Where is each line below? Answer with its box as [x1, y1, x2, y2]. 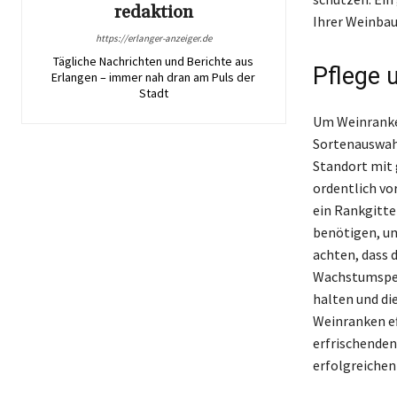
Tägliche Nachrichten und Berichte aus [53, 52, 254, 69]
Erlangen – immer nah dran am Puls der [51, 68, 256, 85]
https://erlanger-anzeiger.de [95, 31, 212, 44]
